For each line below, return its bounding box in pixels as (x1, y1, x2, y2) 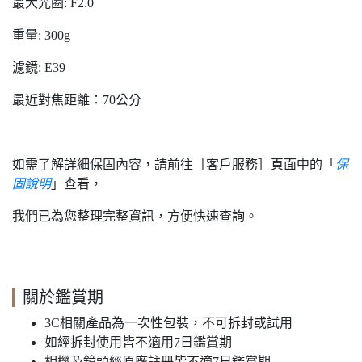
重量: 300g (12, 27, 70, 42)
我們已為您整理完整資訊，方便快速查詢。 (12, 208, 258, 223)
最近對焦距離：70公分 (12, 92, 141, 107)
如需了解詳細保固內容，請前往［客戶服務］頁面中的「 (12, 157, 335, 171)
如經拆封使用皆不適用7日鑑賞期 (44, 335, 232, 349)
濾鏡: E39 (12, 60, 65, 74)
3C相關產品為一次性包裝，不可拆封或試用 (44, 315, 293, 330)
